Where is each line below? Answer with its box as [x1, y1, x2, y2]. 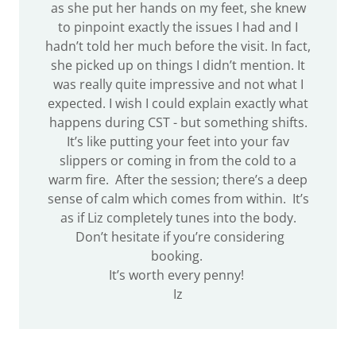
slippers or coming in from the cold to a [60, 152, 296, 169]
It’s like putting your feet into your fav [67, 133, 289, 150]
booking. [150, 247, 206, 265]
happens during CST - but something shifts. [48, 114, 308, 131]
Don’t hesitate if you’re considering [72, 228, 284, 246]
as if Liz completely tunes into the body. [60, 209, 296, 226]
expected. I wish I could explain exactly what [48, 95, 308, 112]
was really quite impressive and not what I [52, 75, 304, 93]
